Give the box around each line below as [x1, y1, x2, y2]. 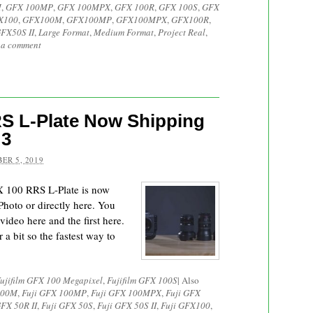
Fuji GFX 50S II [97, 299, 156, 312]
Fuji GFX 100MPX [91, 286, 161, 299]
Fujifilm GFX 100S [107, 274, 177, 286]
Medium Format [94, 26, 154, 38]
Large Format [38, 26, 89, 38]
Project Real [158, 26, 205, 38]
